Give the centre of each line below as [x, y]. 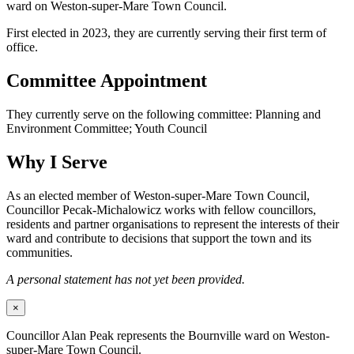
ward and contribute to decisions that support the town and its [159, 238]
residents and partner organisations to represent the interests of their [173, 224]
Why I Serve [57, 162]
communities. [40, 252]
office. [22, 47]
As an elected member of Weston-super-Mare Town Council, [158, 195]
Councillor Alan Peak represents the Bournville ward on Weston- [168, 335]
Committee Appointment [107, 81]
